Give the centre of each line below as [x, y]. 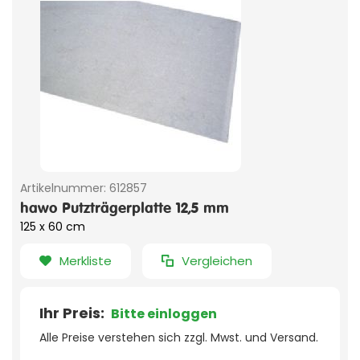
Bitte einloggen [164, 314]
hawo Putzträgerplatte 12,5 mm [125, 208]
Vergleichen [217, 261]
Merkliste [86, 261]
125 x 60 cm [53, 227]
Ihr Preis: [74, 313]
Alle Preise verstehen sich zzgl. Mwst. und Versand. [179, 338]
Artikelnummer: [63, 188]
